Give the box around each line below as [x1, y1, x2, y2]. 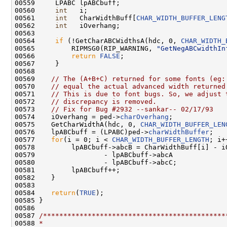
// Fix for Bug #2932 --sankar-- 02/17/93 [51, 105, 213, 113]
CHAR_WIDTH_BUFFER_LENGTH [112, 135, 209, 143]
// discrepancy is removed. [51, 97, 157, 105]
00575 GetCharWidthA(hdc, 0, [15, 120, 140, 128]
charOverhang [120, 112, 169, 121]
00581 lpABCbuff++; [15, 166, 120, 174]
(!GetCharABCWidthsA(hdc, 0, [63, 36, 181, 45]
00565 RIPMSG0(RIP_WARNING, [15, 44, 157, 52]
